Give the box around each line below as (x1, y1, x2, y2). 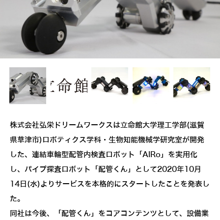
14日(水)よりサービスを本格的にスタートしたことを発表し (10, 180, 210, 189)
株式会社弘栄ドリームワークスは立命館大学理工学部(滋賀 (10, 121, 204, 130)
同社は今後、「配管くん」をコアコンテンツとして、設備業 (10, 210, 209, 218)
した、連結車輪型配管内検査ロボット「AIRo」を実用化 (10, 151, 197, 159)
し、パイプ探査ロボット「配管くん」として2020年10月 (10, 165, 201, 174)
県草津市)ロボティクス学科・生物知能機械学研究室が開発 (10, 136, 204, 144)
